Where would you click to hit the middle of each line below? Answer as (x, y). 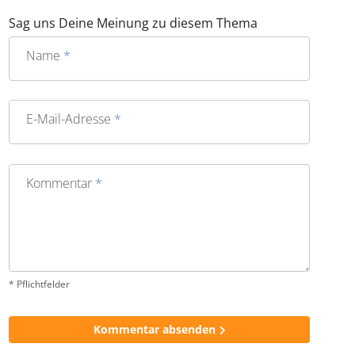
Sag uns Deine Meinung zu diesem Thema (134, 56)
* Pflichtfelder (40, 317)
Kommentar (61, 216)
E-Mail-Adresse (71, 153)
